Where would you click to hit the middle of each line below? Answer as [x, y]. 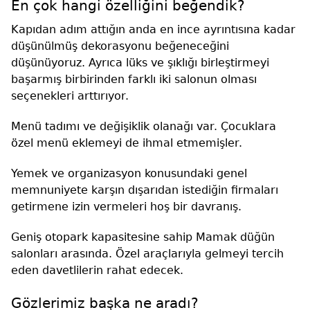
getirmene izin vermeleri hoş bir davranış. [126, 207]
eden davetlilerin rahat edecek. [97, 271]
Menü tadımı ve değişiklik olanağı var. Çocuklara [144, 127]
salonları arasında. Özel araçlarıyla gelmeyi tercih [147, 254]
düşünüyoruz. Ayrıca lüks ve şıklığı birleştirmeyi [140, 63]
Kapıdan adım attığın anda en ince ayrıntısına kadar [153, 30]
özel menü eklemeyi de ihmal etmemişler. [127, 143]
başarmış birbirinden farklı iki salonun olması [134, 80]
